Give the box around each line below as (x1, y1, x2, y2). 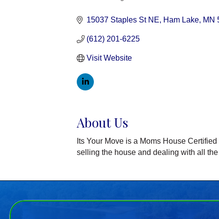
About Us (77, 114, 128, 131)
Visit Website (87, 54, 132, 63)
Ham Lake (163, 16, 199, 24)
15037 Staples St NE (87, 16, 159, 24)
